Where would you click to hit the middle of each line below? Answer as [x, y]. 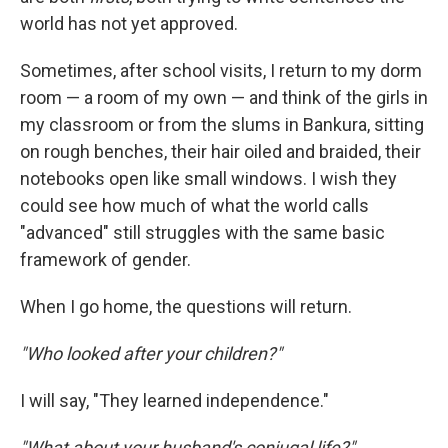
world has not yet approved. [129, 23]
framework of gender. [105, 259]
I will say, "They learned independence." [174, 400]
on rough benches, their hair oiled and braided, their [220, 151]
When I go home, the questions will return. [186, 306]
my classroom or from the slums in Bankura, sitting [222, 124]
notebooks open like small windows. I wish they [208, 178]
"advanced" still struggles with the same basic [202, 232]
